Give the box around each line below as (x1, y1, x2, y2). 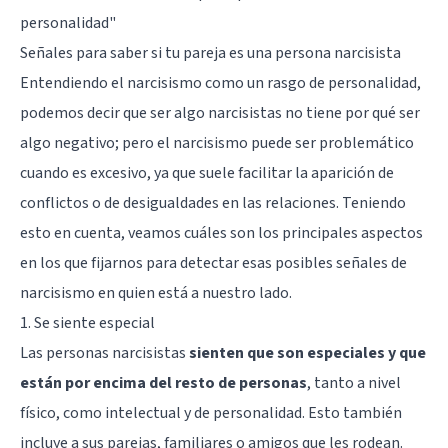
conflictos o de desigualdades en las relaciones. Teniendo (20, 191, 406, 214)
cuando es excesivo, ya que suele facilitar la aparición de (20, 161, 394, 184)
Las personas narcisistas (20, 341, 189, 364)
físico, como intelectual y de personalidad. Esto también (20, 401, 402, 424)
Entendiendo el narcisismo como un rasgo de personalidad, (20, 71, 421, 94)
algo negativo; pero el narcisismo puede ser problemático (20, 131, 414, 154)
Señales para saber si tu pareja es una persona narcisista (20, 41, 401, 64)
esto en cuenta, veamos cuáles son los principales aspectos (20, 221, 423, 244)
